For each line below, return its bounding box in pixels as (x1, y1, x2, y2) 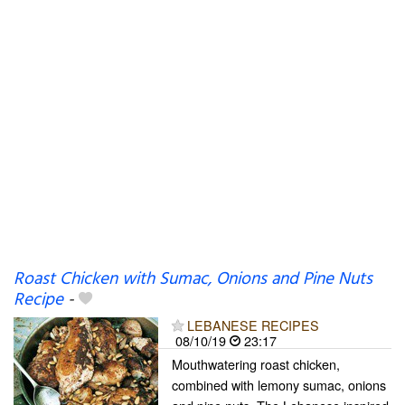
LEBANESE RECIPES (187, 316, 319, 334)
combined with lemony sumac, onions (172, 375, 386, 394)
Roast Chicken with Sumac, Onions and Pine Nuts (14, 266, 372, 293)
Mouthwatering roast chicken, (172, 354, 340, 373)
